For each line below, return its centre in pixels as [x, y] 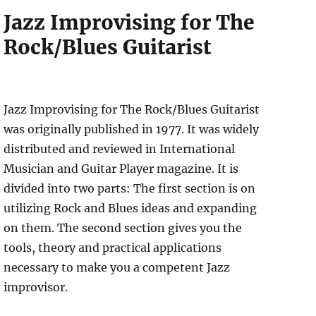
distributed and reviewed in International [120, 149]
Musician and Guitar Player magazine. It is [121, 169]
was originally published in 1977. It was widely [132, 129]
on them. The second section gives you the [123, 228]
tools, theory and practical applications [113, 248]
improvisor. [36, 287]
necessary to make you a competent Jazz [117, 268]
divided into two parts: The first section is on [130, 189]
